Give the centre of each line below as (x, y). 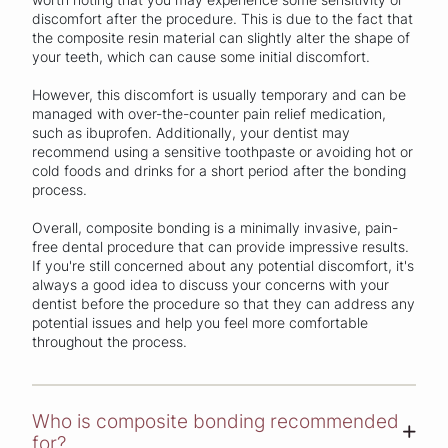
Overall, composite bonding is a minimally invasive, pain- (215, 228)
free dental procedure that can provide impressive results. (220, 247)
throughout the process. (109, 342)
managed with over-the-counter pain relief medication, (209, 114)
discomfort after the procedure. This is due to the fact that (222, 19)
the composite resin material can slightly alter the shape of (221, 38)
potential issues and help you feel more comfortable (200, 323)
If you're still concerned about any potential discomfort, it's (223, 266)
